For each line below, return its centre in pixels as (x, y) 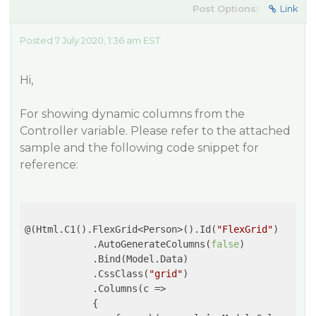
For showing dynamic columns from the (132, 114)
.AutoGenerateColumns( (118, 244)
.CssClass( (87, 274)
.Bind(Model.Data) (107, 259)
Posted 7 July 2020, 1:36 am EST (90, 40)
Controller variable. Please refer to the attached (155, 131)
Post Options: (225, 8)
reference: (49, 165)
